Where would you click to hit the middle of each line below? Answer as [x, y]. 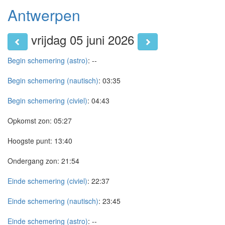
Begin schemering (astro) [48, 60]
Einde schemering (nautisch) [53, 201]
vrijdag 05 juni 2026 [83, 40]
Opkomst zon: [30, 121]
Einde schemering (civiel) [47, 181]
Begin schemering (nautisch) [53, 80]
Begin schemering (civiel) [47, 100]
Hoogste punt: [30, 141]
